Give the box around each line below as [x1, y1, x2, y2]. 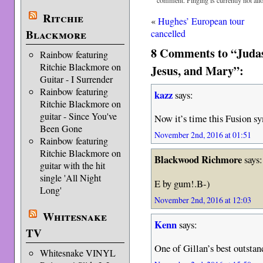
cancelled [151, 26, 186, 39]
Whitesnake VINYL [39, 247, 116, 259]
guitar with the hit [39, 159, 105, 171]
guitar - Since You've [39, 110, 117, 122]
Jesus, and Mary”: [151, 61, 244, 79]
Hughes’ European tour [158, 14, 245, 27]
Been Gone [39, 122, 82, 134]
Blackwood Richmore [154, 152, 242, 167]
